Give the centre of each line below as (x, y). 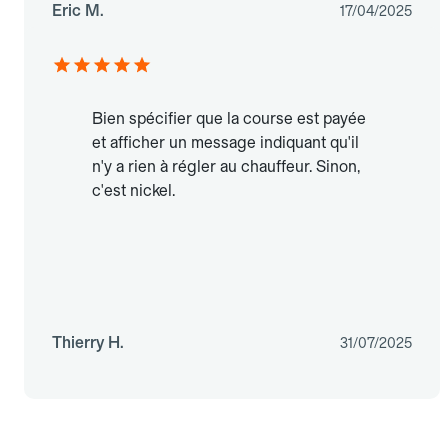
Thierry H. (88, 343)
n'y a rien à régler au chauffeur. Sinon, (226, 167)
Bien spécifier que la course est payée (229, 119)
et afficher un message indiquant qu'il (225, 143)
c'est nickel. (133, 191)
